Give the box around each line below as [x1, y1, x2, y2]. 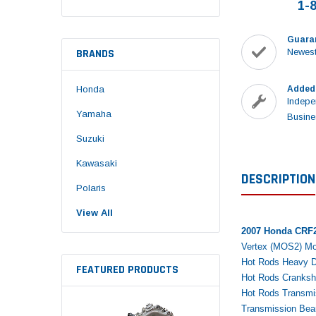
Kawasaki [76, 157, 117, 169]
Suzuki [76, 133, 104, 144]
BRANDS [76, 46, 114, 61]
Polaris [76, 182, 106, 193]
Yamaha [76, 108, 111, 119]
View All [76, 207, 113, 218]
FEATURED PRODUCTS [76, 262, 178, 277]
